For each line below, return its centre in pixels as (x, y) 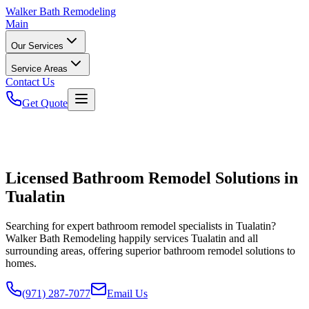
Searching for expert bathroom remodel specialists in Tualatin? (141, 226)
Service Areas (39, 69)
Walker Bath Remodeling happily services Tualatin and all (132, 238)
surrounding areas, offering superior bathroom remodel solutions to (150, 250)
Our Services (37, 46)
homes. (21, 263)
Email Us (127, 293)
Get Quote (45, 103)
